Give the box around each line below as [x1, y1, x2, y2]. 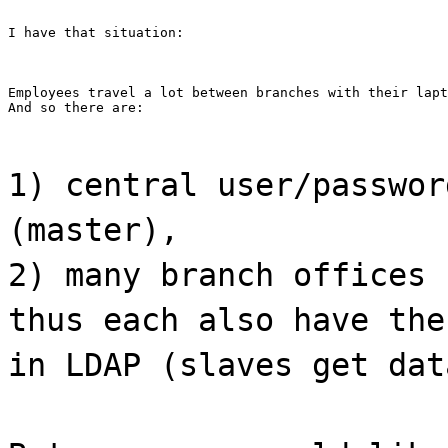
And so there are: [8, 99, 144, 115]
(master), [8, 211, 179, 248]
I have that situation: [8, 24, 184, 40]
